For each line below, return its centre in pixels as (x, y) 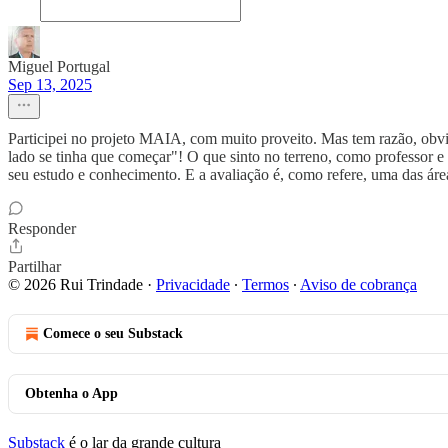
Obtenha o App (71, 393)
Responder (42, 228)
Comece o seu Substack (113, 333)
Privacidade (193, 284)
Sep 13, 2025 (50, 84)
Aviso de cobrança (358, 284)
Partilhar (34, 266)
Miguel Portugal (59, 66)
